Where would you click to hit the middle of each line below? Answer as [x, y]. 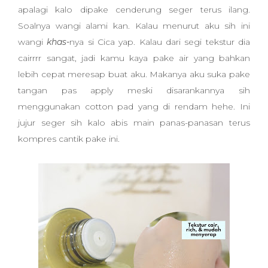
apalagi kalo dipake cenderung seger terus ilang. [134, 10]
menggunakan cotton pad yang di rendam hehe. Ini [134, 106]
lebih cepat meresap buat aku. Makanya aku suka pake [134, 74]
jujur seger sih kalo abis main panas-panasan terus [134, 123]
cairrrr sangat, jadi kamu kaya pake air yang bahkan [134, 58]
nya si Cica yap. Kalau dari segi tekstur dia [160, 42]
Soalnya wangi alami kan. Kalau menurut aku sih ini [134, 26]
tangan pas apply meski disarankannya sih [134, 90]
